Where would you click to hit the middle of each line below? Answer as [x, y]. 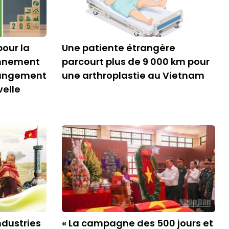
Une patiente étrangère [119, 48]
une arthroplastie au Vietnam [133, 75]
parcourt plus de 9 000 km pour [136, 62]
